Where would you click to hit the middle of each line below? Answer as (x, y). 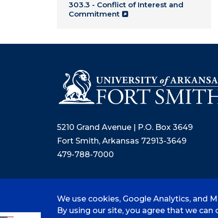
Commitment (94, 14)
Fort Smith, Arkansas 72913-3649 (122, 141)
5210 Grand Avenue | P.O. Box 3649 (125, 127)
